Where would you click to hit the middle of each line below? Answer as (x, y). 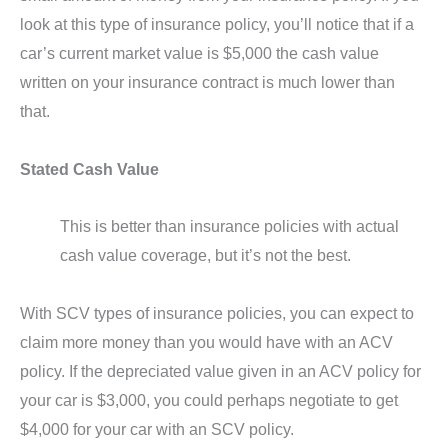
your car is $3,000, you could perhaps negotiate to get (209, 400)
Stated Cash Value (89, 168)
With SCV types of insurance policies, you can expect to (217, 313)
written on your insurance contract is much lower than (207, 81)
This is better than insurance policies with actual (229, 226)
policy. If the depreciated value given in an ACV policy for (220, 371)
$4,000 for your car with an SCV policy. (157, 429)
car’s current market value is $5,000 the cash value (199, 52)
